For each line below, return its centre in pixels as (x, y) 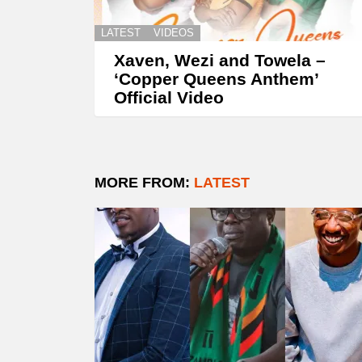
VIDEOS (174, 33)
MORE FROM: (144, 183)
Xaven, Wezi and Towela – (220, 61)
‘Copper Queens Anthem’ (216, 79)
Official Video (169, 98)
